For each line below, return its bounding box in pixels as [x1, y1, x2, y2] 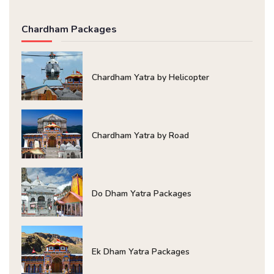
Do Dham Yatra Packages [92, 188, 191, 200]
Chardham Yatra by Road [92, 130, 189, 142]
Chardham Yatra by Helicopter [92, 72, 209, 84]
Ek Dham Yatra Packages [92, 246, 190, 258]
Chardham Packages [21, 23, 117, 37]
